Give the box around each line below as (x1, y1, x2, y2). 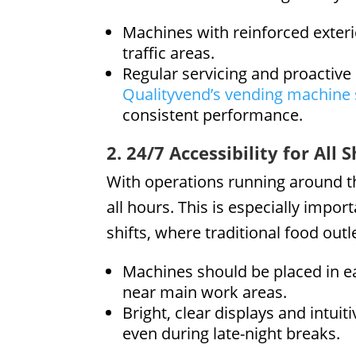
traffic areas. (122, 41, 215, 64)
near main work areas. (122, 281, 288, 303)
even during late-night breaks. (122, 322, 341, 344)
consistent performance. (122, 103, 304, 126)
